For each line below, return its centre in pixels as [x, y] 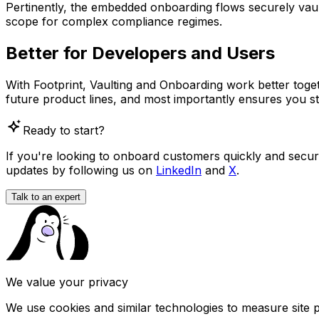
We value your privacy [67, 282]
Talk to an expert [46, 197]
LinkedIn [179, 171]
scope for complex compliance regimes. [114, 22]
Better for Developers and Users [140, 53]
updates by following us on [81, 171]
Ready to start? [64, 131]
